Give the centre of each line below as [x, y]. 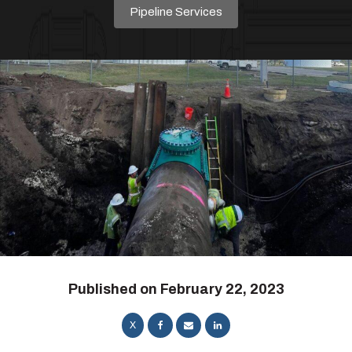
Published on [114, 289]
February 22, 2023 [222, 289]
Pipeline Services [176, 11]
